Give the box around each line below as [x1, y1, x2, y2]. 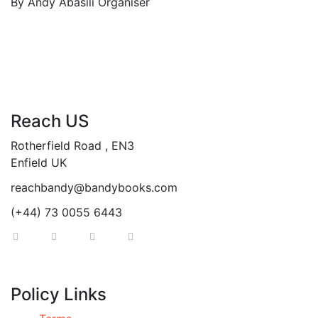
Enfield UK [11, 155, 67, 170]
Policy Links [11, 284, 106, 305]
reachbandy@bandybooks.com [11, 180, 177, 194]
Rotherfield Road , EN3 [11, 138, 134, 153]
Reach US [11, 111, 89, 131]
